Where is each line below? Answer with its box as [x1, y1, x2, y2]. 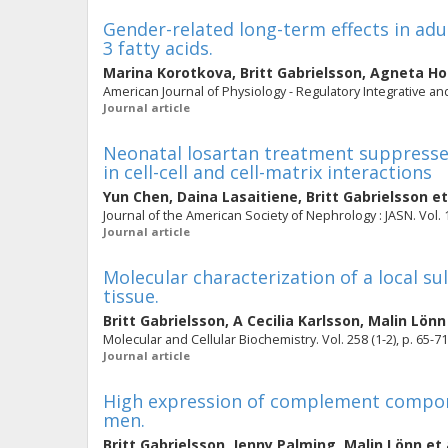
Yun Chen [103, 187, 169, 206]
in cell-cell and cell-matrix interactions [103, 160, 432, 184]
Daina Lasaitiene [177, 187, 298, 206]
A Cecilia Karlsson [233, 311, 360, 330]
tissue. [103, 284, 159, 308]
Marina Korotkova [103, 63, 232, 82]
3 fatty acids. [103, 36, 213, 60]
